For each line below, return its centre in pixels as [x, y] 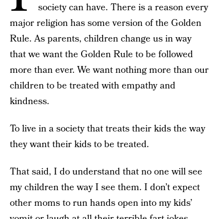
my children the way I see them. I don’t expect [105, 187]
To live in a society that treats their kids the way [108, 129]
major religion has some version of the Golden [106, 23]
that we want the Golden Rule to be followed [101, 55]
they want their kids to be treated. [79, 144]
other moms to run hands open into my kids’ [101, 203]
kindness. [30, 101]
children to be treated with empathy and [93, 86]
